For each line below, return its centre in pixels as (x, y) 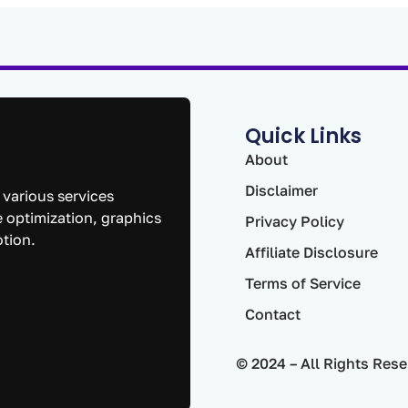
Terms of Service (303, 283)
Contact (273, 314)
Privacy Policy (295, 221)
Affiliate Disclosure (312, 252)
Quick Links (304, 136)
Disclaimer (282, 190)
